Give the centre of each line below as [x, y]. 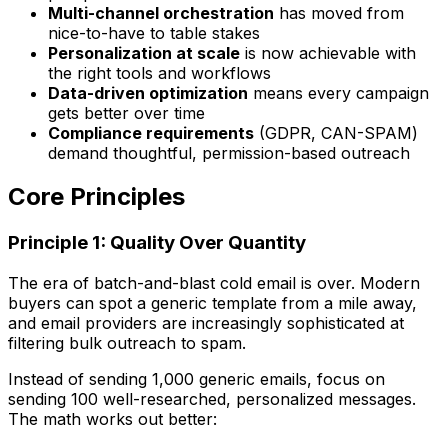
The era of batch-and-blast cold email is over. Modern [214, 283]
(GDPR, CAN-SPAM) [336, 132]
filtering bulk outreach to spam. [127, 343]
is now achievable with [328, 52]
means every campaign [338, 92]
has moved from [339, 12]
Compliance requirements [151, 132]
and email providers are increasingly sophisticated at [206, 323]
